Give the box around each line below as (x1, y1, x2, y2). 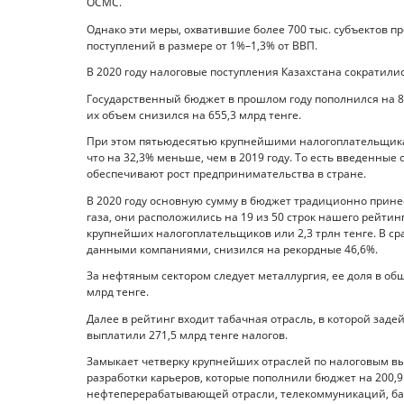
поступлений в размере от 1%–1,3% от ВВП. (87, 37, 317, 53)
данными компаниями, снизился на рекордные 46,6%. (87, 241, 378, 257)
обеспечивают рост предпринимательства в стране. (87, 166, 366, 182)
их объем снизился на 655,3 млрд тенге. (87, 106, 301, 123)
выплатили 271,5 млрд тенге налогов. (87, 326, 288, 343)
